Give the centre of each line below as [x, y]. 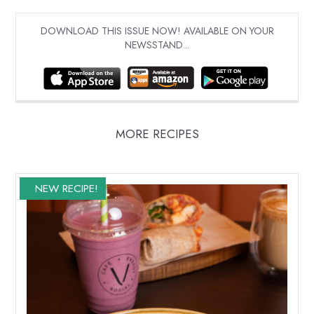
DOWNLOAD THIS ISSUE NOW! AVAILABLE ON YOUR [157, 31]
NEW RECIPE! [66, 189]
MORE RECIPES [157, 134]
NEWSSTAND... [157, 45]
